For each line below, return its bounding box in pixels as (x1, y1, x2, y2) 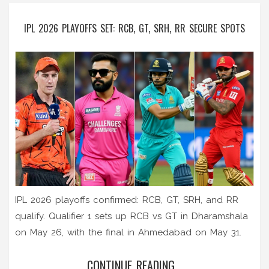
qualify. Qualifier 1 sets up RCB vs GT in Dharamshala (15, 210, 248, 222)
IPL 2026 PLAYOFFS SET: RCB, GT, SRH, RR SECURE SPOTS (24, 20, 245, 35)
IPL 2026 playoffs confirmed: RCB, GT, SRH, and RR (15, 194, 238, 205)
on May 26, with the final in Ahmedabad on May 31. (15, 226, 241, 238)
